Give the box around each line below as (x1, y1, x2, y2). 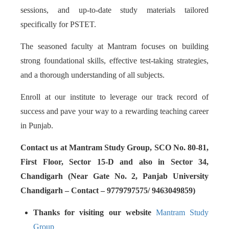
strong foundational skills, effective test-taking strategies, (20, 56, 209, 65)
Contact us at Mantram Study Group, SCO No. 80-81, (20, 143, 209, 152)
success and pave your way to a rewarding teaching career (20, 107, 209, 116)
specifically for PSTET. (20, 20, 96, 29)
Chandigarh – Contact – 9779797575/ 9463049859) (20, 186, 195, 195)
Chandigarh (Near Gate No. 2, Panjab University (20, 172, 209, 180)
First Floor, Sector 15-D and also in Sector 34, (20, 157, 209, 166)
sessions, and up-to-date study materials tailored (20, 6, 209, 14)
